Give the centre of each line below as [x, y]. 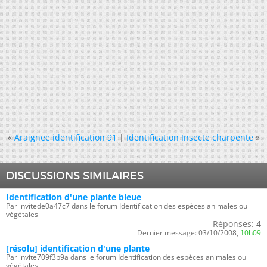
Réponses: [233, 224]
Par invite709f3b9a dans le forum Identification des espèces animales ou [126, 257]
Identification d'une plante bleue [74, 197]
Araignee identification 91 [65, 137]
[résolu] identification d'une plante [78, 248]
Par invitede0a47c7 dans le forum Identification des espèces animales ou [127, 206]
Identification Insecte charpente [190, 137]
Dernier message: [167, 233]
